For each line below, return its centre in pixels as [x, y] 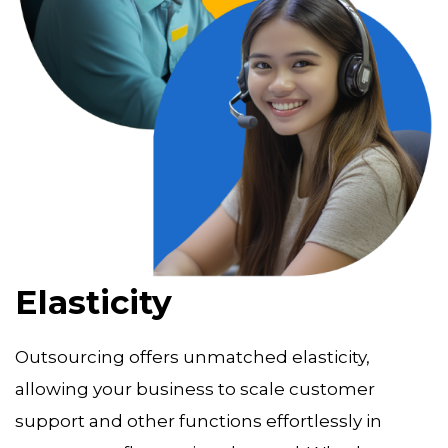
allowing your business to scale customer [195, 389]
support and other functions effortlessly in [198, 421]
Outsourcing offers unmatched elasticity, [192, 357]
